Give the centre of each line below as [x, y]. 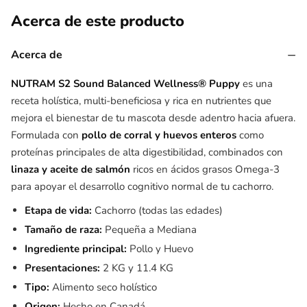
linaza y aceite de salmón [71, 169]
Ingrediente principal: [75, 249]
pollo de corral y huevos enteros [159, 135]
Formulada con [46, 135]
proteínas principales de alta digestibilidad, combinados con [147, 152]
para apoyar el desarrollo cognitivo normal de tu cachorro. [142, 186]
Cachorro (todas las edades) [157, 210]
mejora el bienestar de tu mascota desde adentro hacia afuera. [153, 118]
